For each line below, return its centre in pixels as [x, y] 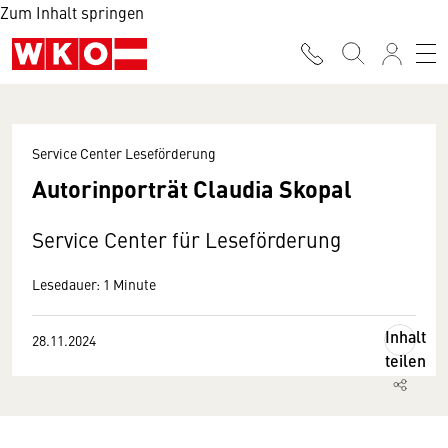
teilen [405, 360]
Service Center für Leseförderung [186, 239]
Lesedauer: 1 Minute [94, 284]
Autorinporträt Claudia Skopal [192, 188]
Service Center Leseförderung [124, 153]
